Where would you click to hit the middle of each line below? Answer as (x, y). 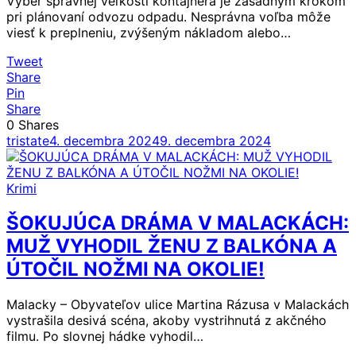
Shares (39, 124)
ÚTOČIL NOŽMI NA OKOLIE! (135, 269)
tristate (28, 140)
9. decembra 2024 (215, 140)
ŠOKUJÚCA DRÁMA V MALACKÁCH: (178, 223)
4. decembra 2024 (104, 140)
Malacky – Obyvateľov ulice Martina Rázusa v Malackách (178, 305)
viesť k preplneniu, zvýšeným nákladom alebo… (149, 32)
